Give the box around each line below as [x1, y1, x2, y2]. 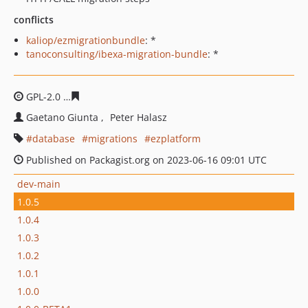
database [32, 132, 75, 145]
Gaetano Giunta [26, 111, 101, 124]
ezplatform [151, 132, 201, 145]
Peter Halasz [110, 111, 167, 124]
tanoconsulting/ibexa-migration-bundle [26, 47, 208, 60]
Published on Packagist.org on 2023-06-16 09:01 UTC [23, 153, 267, 166]
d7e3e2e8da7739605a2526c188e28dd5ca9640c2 [80, 90, 303, 103]
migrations [88, 132, 137, 145]
